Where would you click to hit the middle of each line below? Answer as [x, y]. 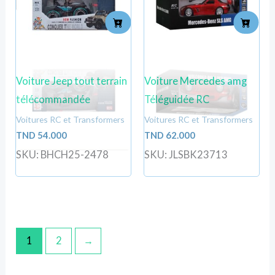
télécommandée [53, 99]
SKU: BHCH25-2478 [63, 154]
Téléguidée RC [177, 99]
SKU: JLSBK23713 [186, 154]
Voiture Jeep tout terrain [72, 81]
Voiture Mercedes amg [196, 81]
